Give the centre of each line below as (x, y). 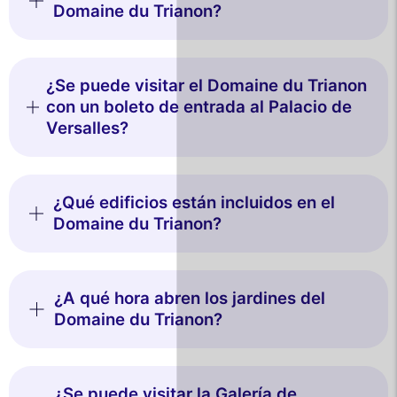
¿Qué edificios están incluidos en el (195, 202)
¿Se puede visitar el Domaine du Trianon (207, 85)
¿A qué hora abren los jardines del (189, 298)
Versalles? (88, 128)
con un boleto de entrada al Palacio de (199, 106)
